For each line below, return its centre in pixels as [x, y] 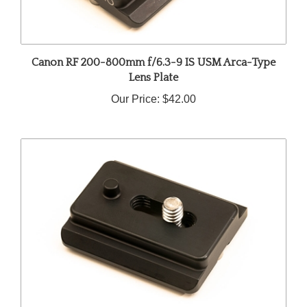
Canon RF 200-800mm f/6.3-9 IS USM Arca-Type [153, 51]
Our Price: [135, 88]
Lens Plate [153, 66]
